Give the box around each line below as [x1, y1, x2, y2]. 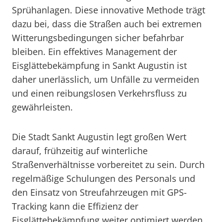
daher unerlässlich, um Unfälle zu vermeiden [12, 73, 199, 85]
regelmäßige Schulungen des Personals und [12, 172, 195, 184]
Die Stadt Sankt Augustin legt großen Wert [12, 131, 186, 143]
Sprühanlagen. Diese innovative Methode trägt [12, 4, 205, 16]
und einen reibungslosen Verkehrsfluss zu [12, 87, 187, 99]
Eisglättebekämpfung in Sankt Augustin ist [12, 59, 187, 71]
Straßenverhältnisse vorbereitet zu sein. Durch [12, 159, 205, 170]
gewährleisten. [12, 101, 73, 113]
